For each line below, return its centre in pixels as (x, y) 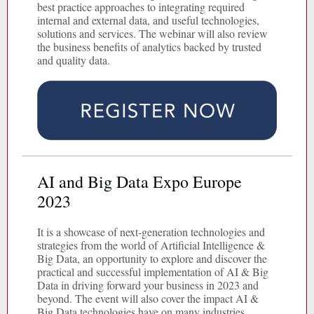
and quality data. (74, 60)
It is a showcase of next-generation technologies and (151, 232)
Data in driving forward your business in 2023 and (148, 285)
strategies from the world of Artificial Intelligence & (151, 245)
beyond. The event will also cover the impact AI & (148, 298)
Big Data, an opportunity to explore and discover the (152, 258)
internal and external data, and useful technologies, (148, 20)
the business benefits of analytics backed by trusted (149, 47)
